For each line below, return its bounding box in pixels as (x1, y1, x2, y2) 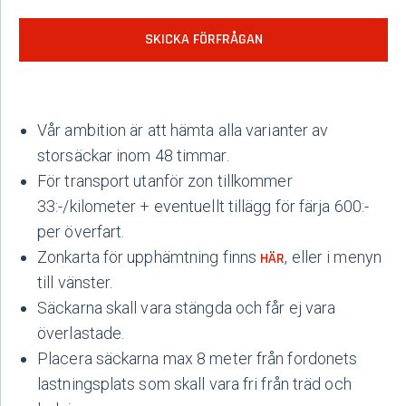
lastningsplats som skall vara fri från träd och (37, 374, 352, 393)
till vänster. (37, 273, 113, 292)
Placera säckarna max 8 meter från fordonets (37, 349, 358, 368)
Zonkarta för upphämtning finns (37, 247, 261, 266)
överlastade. (37, 324, 125, 343)
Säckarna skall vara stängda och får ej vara (37, 298, 336, 317)
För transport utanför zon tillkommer (37, 171, 293, 190)
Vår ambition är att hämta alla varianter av (37, 121, 329, 140)
